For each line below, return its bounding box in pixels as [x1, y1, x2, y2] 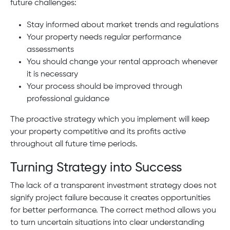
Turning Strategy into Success [10, 161, 182, 175]
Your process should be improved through [27, 82, 182, 91]
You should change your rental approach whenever [27, 57, 218, 66]
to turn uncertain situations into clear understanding [10, 219, 204, 227]
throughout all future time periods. [10, 140, 138, 148]
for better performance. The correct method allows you [10, 206, 216, 215]
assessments [27, 45, 74, 54]
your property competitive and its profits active [10, 127, 186, 136]
